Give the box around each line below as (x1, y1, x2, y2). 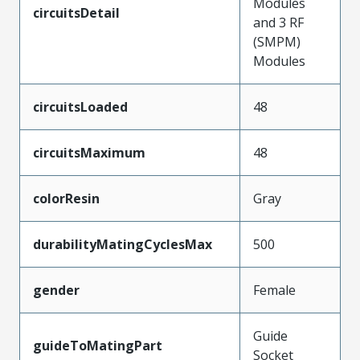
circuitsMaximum (33, 143, 145, 162)
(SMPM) (253, 32, 301, 51)
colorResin (33, 189, 100, 207)
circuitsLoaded (33, 97, 128, 116)
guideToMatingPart (33, 336, 162, 354)
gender (33, 280, 80, 299)
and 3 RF (253, 13, 304, 31)
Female (253, 280, 296, 299)
